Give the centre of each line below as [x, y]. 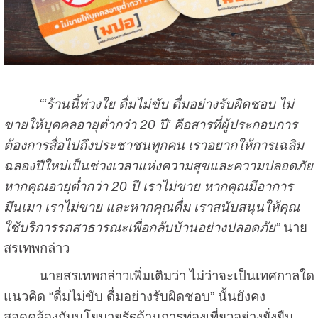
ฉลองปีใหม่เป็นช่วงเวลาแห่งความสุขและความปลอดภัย [158, 165]
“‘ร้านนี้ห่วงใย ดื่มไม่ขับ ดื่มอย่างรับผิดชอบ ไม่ [166, 104]
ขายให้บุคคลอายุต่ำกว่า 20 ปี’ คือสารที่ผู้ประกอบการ [150, 124]
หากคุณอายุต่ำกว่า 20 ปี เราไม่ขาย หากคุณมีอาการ [148, 186]
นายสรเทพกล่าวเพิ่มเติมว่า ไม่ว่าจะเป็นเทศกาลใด [159, 275]
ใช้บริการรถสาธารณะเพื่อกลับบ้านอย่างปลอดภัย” [141, 227]
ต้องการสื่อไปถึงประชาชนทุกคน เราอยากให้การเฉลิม [153, 145]
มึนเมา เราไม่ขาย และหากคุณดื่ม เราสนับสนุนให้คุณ [151, 207]
